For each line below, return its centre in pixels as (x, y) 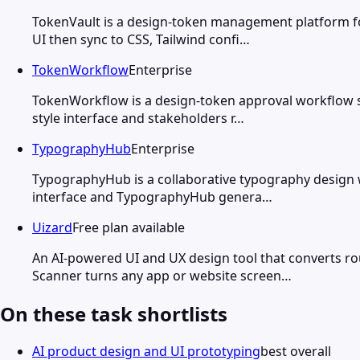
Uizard (52, 227)
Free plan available (129, 227)
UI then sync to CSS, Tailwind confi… (141, 39)
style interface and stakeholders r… (138, 118)
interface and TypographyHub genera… (152, 196)
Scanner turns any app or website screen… (162, 275)
